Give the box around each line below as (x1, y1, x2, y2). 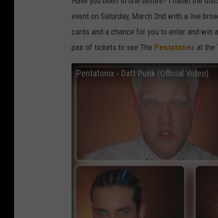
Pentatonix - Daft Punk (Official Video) (76, 68, 209, 78)
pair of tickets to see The (72, 42, 154, 52)
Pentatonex (154, 42, 195, 52)
